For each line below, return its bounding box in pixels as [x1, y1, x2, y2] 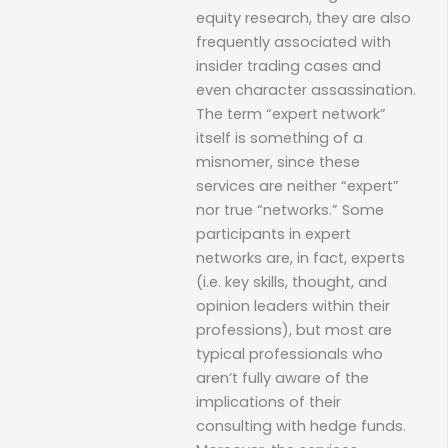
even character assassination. [196, 79, 416, 100]
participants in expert [196, 223, 351, 244]
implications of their [196, 391, 341, 412]
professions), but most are [196, 319, 392, 340]
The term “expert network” [196, 103, 386, 124]
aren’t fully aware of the [196, 367, 369, 388]
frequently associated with [196, 31, 391, 52]
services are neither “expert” [196, 175, 399, 196]
